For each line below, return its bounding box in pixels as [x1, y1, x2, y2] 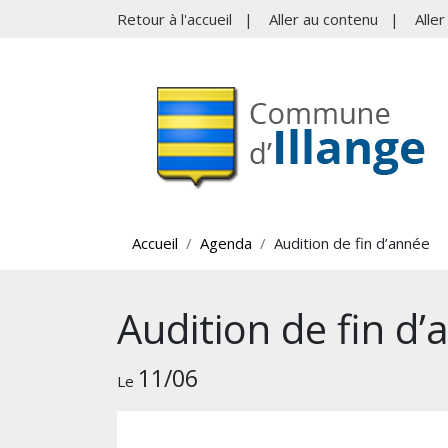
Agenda [200, 233, 252, 253]
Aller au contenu [269, 9, 378, 29]
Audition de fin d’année [274, 233, 430, 253]
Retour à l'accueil [117, 9, 232, 29]
